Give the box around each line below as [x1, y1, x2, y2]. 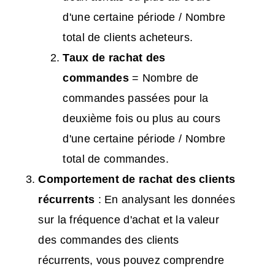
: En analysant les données [95, 193, 236, 206]
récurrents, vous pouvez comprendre [38, 254, 225, 267]
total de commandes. [63, 153, 169, 166]
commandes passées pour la [63, 92, 209, 105]
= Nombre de [129, 72, 199, 85]
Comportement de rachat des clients [38, 173, 236, 186]
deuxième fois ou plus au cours [63, 112, 221, 125]
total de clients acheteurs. [63, 31, 193, 44]
